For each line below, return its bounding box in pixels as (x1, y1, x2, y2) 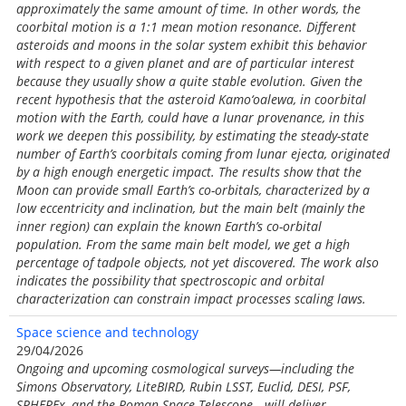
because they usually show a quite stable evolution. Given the (16, 72, 362, 90)
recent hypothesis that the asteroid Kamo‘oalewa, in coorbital (16, 91, 366, 108)
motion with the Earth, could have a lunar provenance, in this (16, 109, 364, 126)
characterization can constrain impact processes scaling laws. (16, 290, 366, 307)
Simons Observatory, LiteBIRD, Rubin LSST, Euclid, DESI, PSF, (16, 378, 351, 395)
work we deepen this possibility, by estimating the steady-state (16, 127, 369, 144)
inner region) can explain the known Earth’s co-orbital (16, 217, 322, 235)
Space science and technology (16, 324, 198, 341)
